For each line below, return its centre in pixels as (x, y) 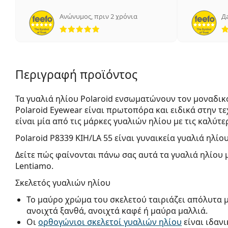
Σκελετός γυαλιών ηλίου (63, 182)
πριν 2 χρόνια (116, 16)
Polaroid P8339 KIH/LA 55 (64, 138)
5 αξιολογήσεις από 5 (140, 23)
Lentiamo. (34, 166)
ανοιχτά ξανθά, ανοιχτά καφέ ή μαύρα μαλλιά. (117, 210)
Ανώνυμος (75, 16)
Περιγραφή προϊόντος (76, 74)
